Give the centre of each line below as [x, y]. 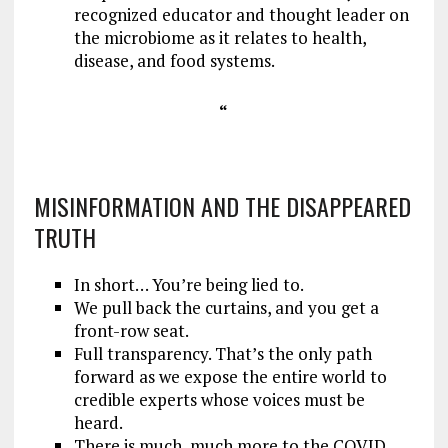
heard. [98, 422]
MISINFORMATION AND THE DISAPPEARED [222, 205]
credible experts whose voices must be [219, 399]
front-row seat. [131, 330]
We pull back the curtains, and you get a [226, 307]
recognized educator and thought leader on [241, 14]
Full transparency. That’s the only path [222, 353]
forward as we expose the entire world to [230, 376]
